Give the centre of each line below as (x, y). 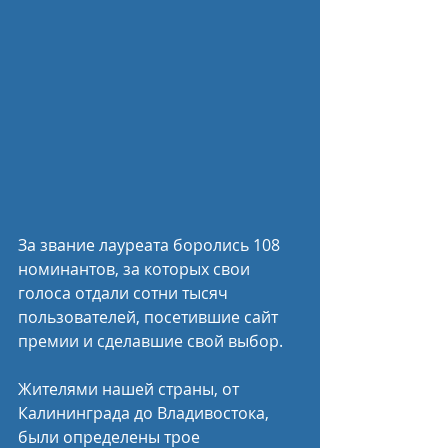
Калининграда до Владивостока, (145, 413)
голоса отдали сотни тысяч (125, 293)
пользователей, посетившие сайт (150, 317)
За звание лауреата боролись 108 (151, 245)
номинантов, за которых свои (136, 269)
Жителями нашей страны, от (130, 389)
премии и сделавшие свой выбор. (150, 341)
